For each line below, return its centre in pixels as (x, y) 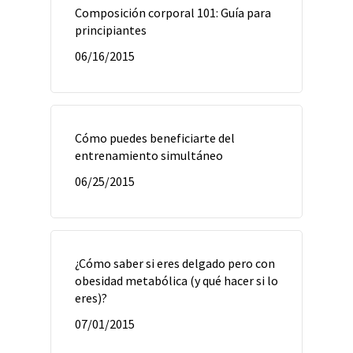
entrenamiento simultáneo (149, 155)
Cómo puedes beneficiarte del (155, 138)
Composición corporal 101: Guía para (173, 13)
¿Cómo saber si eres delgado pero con (175, 263)
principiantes (111, 30)
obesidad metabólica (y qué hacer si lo (176, 281)
